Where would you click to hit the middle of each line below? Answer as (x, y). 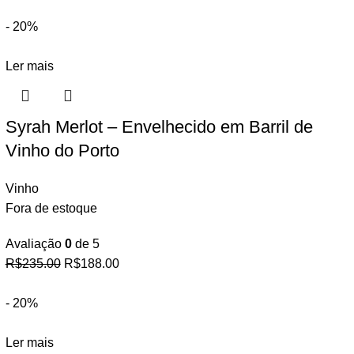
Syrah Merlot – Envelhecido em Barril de (159, 127)
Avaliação (35, 244)
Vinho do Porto (62, 151)
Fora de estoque (51, 208)
